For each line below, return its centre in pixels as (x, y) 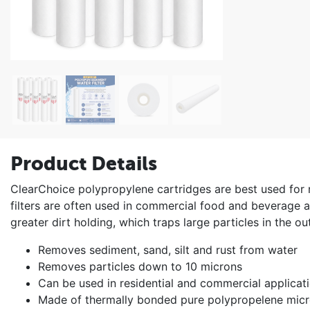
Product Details (84, 163)
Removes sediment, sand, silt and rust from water (168, 249)
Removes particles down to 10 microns (140, 266)
